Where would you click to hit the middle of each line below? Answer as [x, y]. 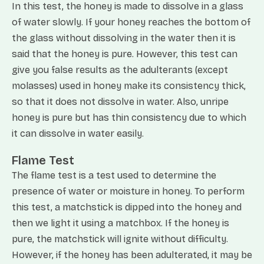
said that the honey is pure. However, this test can [125, 54]
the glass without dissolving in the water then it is [124, 38]
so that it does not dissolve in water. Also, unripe [120, 102]
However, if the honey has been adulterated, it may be [132, 255]
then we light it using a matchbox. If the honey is [121, 223]
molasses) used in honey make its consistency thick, [129, 86]
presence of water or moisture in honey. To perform [128, 191]
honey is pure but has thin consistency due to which [129, 118]
